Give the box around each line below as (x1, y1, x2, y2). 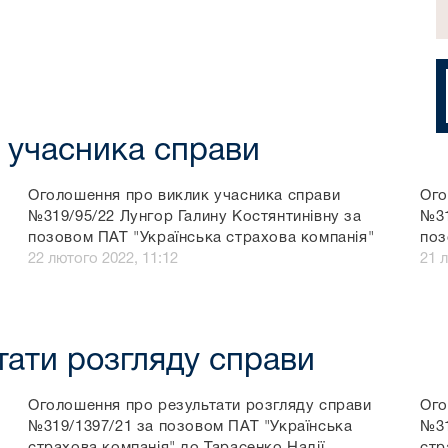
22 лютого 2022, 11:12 (28, 252, 178, 267)
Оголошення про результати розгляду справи (28, 399, 372, 414)
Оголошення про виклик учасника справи (28, 189, 341, 204)
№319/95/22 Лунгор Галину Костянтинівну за (28, 210, 362, 225)
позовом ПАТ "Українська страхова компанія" (28, 231, 375, 246)
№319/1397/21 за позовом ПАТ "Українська (28, 420, 353, 435)
